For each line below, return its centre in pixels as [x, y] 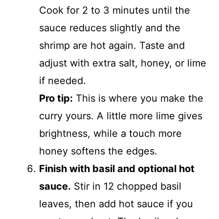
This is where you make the [138, 98]
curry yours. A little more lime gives [121, 116]
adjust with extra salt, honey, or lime [123, 63]
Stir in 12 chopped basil [126, 186]
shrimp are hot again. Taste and [112, 45]
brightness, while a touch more [110, 133]
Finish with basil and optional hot [117, 168]
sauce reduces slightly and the [110, 28]
